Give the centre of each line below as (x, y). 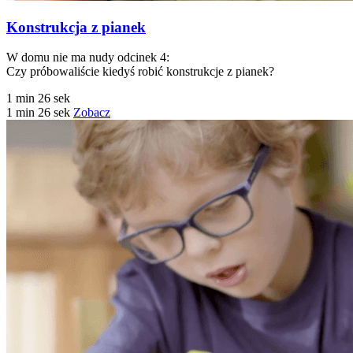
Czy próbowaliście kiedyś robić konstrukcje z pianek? (140, 72)
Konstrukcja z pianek (76, 27)
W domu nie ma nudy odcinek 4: (88, 58)
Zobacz (92, 113)
